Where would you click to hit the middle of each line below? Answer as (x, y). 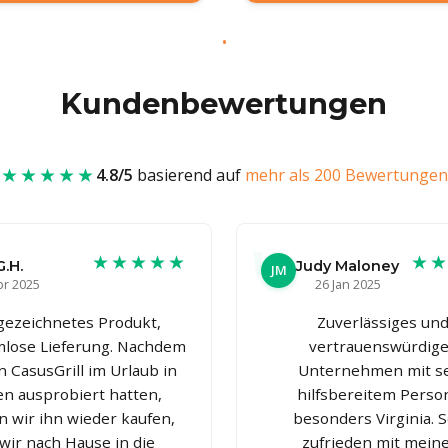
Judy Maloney (347, 265)
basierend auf (188, 174)
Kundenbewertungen (224, 103)
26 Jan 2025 (347, 283)
